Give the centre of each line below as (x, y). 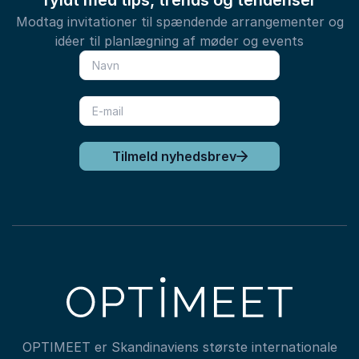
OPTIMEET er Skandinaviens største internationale (179, 347)
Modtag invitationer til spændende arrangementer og (179, 22)
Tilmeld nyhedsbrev (174, 156)
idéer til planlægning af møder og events (179, 41)
